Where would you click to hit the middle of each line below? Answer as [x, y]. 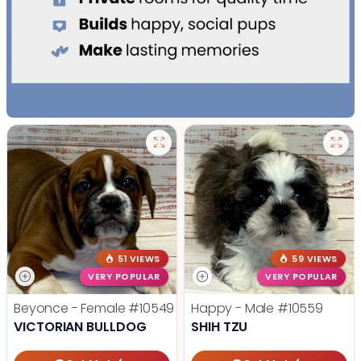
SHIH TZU [220, 326]
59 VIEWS [315, 259]
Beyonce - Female [71, 308]
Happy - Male [234, 308]
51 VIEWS [139, 259]
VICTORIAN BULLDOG [80, 326]
